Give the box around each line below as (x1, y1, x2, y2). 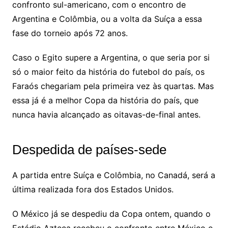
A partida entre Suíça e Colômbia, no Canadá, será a (12, 170, 215, 181)
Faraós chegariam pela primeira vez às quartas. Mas (12, 81, 214, 92)
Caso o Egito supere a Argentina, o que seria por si (12, 52, 210, 63)
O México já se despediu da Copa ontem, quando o (12, 209, 211, 219)
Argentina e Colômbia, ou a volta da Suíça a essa (12, 14, 202, 24)
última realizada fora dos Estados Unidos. (12, 184, 174, 195)
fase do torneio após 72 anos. (12, 28, 128, 39)
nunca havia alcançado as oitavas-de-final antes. (12, 109, 201, 120)
